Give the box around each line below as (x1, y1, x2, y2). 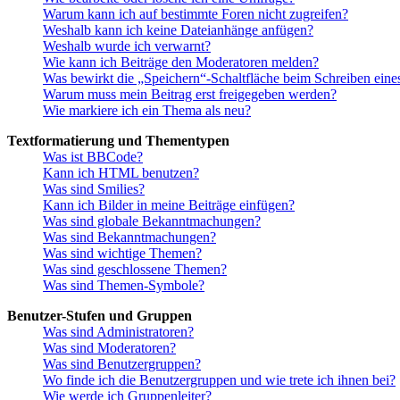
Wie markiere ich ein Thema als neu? (43, 103, 251, 119)
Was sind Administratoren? (43, 324, 194, 340)
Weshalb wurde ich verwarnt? (43, 38, 211, 54)
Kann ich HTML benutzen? (43, 165, 199, 181)
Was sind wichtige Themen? (43, 246, 202, 262)
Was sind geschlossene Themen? (43, 262, 227, 278)
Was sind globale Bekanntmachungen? (43, 213, 261, 229)
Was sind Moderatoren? (43, 340, 176, 356)
